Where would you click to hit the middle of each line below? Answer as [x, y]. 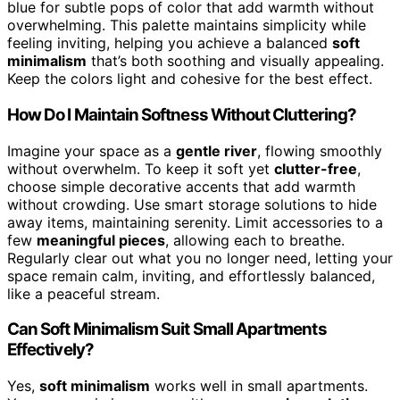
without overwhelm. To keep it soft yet [141, 168]
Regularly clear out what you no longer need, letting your [200, 258]
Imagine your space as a [92, 150]
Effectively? [50, 350]
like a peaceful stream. [83, 293]
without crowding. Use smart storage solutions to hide [192, 204]
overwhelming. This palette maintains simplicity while [187, 25]
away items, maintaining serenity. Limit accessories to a [195, 222]
